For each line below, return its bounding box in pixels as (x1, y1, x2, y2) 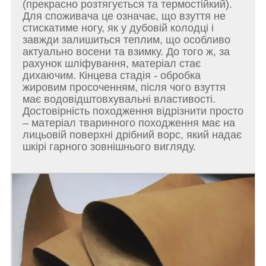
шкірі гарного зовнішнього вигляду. (23, 141, 196, 153)
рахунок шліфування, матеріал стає (23, 58, 201, 70)
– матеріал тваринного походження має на (23, 117, 235, 129)
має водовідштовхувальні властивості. (23, 93, 216, 106)
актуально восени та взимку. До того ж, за (23, 46, 230, 58)
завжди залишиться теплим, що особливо (23, 34, 230, 46)
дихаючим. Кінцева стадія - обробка (23, 69, 201, 82)
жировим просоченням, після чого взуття (23, 81, 226, 94)
